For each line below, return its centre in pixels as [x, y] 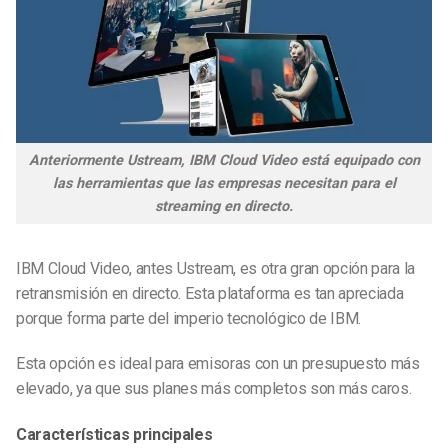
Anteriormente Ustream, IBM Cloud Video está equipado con [224, 160]
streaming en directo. [224, 206]
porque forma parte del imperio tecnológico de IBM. [188, 318]
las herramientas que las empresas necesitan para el [224, 183]
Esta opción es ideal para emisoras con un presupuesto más [218, 364]
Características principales [114, 435]
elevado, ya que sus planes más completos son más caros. [214, 389]
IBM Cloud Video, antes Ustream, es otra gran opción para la [216, 268]
